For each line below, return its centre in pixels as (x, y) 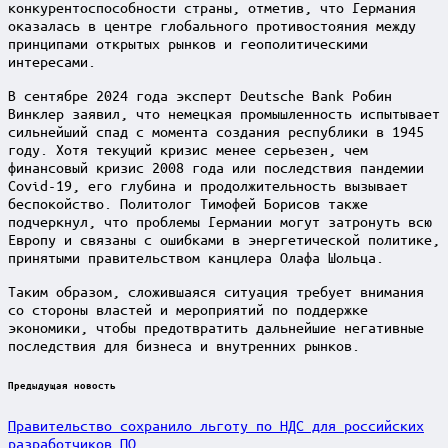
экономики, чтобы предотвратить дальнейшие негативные (216, 326)
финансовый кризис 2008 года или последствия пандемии (216, 166)
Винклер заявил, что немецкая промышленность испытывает (224, 112)
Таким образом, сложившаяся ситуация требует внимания (216, 290)
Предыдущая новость (62, 384)
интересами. (52, 60)
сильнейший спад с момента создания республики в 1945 (216, 130)
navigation (67, 413)
